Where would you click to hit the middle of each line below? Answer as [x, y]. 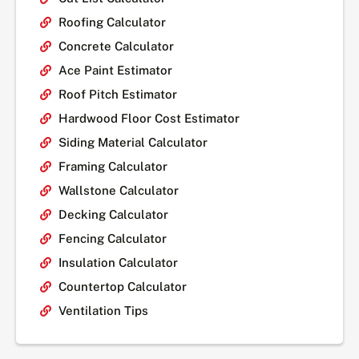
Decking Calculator [113, 214]
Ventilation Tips [103, 310]
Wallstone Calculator [118, 190]
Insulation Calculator [118, 262]
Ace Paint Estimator [115, 70]
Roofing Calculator [112, 22]
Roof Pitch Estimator [117, 94]
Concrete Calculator [116, 46]
